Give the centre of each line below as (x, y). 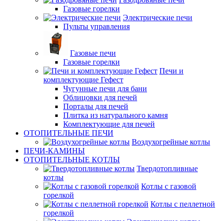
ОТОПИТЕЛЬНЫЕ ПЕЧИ (69, 133)
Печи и (171, 71)
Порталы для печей (96, 106)
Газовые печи (93, 53)
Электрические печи (158, 18)
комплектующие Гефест (83, 80)
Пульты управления (96, 26)
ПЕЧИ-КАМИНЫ (54, 151)
